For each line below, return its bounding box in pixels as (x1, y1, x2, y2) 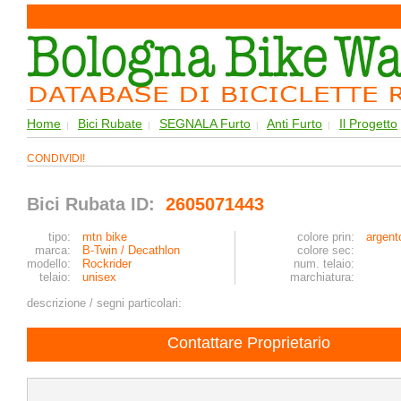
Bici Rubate (78, 116, 142, 131)
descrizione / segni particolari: (27, 296, 189, 310)
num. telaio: (294, 257, 354, 270)
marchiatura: (290, 270, 354, 284)
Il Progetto (339, 116, 397, 131)
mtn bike (82, 230, 127, 243)
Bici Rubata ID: (27, 194, 160, 214)
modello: (27, 257, 71, 270)
